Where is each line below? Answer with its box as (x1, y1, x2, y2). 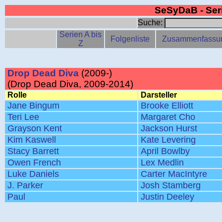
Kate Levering (141, 135, 196, 145)
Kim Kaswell (7, 135, 56, 145)
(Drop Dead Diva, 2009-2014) (7, 79, 133, 89)
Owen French (7, 158, 61, 167)
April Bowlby (141, 146, 190, 156)
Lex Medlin (141, 158, 184, 167)
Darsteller (141, 91, 177, 99)
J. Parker (7, 180, 43, 190)
